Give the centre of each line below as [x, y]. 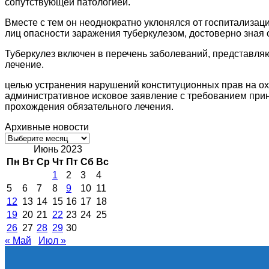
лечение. [24, 64]
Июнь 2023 [58, 149]
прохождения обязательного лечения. [90, 106]
